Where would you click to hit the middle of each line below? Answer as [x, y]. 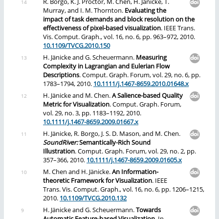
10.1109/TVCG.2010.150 [77, 46]
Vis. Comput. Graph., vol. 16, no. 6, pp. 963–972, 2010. [119, 37]
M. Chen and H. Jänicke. [77, 172]
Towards [148, 210]
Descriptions [61, 75]
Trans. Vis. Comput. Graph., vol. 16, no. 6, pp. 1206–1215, [124, 190]
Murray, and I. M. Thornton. [84, 11]
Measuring [151, 58]
